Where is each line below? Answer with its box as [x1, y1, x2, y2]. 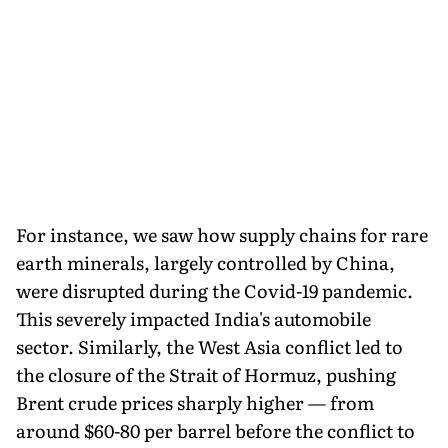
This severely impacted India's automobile [16, 304, 371, 332]
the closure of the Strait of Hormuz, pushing [16, 360, 396, 388]
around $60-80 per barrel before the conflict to [16, 416, 415, 444]
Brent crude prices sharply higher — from [16, 388, 374, 416]
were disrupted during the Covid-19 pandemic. [16, 276, 413, 304]
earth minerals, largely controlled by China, [16, 248, 395, 276]
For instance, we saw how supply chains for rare [16, 220, 428, 248]
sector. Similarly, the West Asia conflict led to [16, 332, 403, 360]
